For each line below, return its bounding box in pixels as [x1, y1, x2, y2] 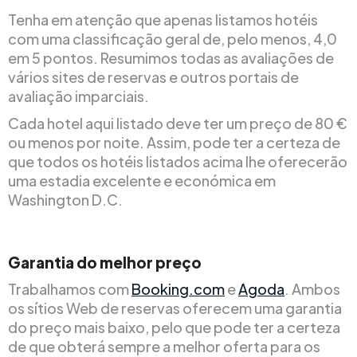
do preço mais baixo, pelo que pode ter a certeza [8, 317, 340, 336]
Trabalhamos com [8, 279, 131, 298]
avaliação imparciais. [8, 86, 149, 105]
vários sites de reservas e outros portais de [8, 67, 299, 86]
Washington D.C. [8, 190, 123, 209]
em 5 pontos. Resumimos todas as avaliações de [8, 48, 334, 67]
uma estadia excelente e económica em [8, 171, 276, 190]
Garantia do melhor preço [8, 252, 202, 272]
